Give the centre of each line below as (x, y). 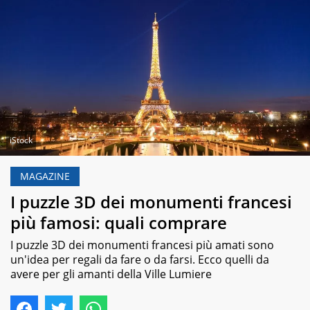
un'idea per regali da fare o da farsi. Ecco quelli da (140, 259)
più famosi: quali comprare (119, 222)
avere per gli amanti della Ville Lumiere (111, 274)
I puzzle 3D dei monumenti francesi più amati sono (142, 245)
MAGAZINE (45, 176)
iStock (21, 140)
